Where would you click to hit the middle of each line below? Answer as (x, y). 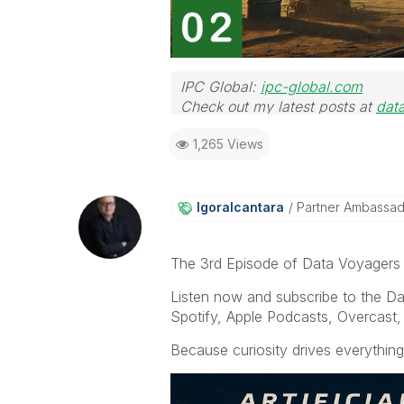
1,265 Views (228, 143)
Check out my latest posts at (278, 106)
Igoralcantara (240, 207)
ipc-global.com (311, 86)
